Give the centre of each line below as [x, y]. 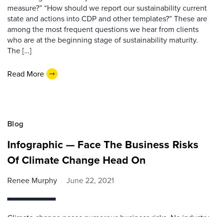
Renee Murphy [32, 180]
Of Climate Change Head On [77, 160]
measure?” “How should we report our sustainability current [107, 8]
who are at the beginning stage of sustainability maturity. [103, 40]
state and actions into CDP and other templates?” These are [107, 19]
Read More [26, 74]
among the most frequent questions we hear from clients [103, 29]
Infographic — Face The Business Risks [103, 145]
